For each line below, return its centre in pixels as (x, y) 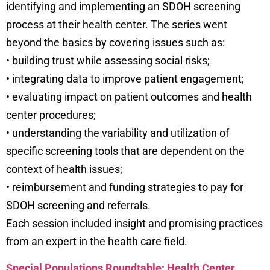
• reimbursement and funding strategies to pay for (125, 187)
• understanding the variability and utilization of (118, 133)
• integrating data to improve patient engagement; (125, 79)
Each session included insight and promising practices (134, 224)
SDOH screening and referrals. (78, 206)
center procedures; (51, 115)
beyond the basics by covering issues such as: (115, 43)
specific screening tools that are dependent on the (125, 151)
